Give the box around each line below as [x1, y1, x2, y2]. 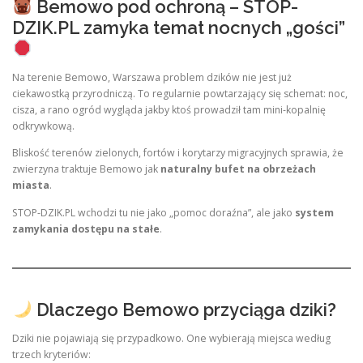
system [295, 205, 334, 220]
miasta [12, 178, 49, 193]
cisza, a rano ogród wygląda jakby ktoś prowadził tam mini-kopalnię [12, 103, 326, 117]
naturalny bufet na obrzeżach [160, 162, 316, 177]
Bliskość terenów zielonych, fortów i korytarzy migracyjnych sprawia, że [12, 146, 344, 160]
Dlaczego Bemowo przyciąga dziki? [32, 299, 336, 320]
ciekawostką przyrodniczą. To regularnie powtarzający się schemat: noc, [12, 87, 348, 101]
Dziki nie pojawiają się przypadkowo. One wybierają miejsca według [12, 331, 331, 346]
